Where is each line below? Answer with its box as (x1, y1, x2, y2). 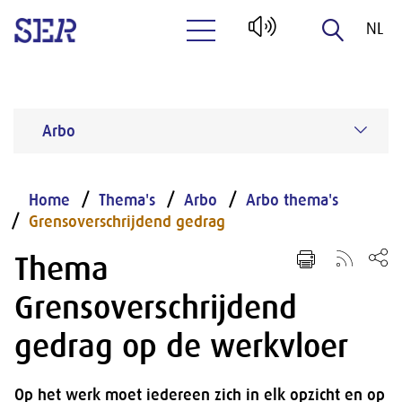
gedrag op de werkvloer (14, 328, 348, 365)
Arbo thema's (246, 191, 338, 209)
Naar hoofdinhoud (197, 56, 319, 74)
